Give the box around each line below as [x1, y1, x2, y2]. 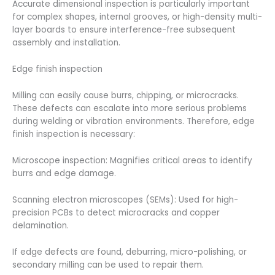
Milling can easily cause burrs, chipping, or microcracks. [12, 90, 239, 101]
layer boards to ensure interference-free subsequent [12, 24, 236, 36]
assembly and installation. [12, 37, 120, 49]
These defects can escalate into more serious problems [12, 103, 247, 114]
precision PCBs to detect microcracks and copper [12, 206, 220, 219]
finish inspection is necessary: [12, 128, 135, 140]
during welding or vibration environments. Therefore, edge [12, 115, 255, 127]
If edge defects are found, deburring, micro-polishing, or [12, 246, 247, 258]
